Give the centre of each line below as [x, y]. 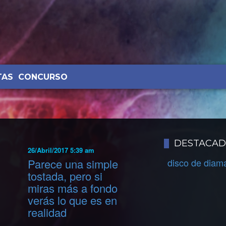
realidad [47, 212]
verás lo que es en [73, 200]
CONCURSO [43, 77]
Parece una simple [73, 164]
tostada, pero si [65, 176]
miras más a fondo [73, 188]
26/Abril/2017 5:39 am [61, 150]
